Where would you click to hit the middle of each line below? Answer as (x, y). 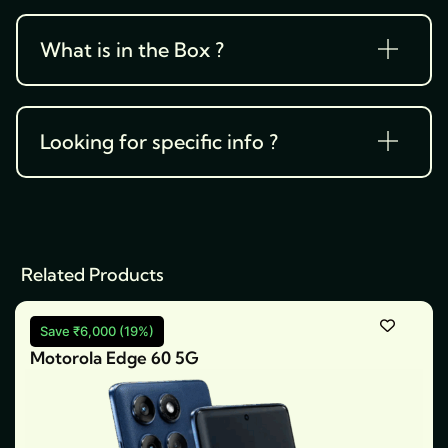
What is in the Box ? (131, 50)
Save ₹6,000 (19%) (97, 331)
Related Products (92, 275)
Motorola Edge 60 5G (114, 358)
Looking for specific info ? (158, 142)
